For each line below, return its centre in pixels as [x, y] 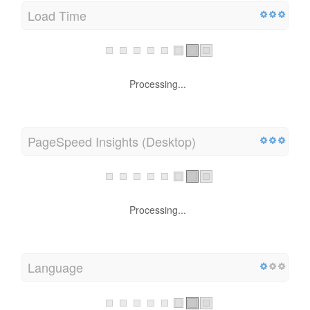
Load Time [57, 13]
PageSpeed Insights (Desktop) [112, 139]
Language [55, 265]
